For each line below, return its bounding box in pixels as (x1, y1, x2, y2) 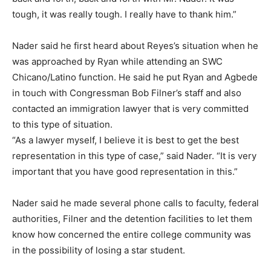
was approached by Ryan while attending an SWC (12, 56, 223, 68)
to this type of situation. (12, 119, 113, 131)
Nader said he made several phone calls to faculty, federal (12, 197, 259, 209)
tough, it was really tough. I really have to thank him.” (12, 8, 237, 21)
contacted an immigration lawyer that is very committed (12, 103, 249, 115)
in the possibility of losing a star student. (12, 244, 185, 256)
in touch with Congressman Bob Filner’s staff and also (12, 87, 241, 99)
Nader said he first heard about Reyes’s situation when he (12, 40, 258, 52)
